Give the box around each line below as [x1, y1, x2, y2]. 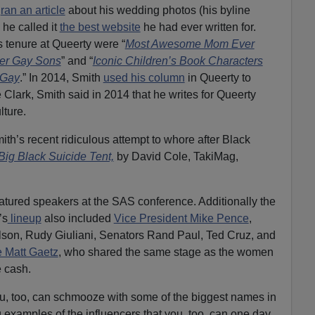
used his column [103, 71, 185, 84]
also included [41, 212, 114, 224]
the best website [59, 20, 141, 33]
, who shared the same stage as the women [58, 245, 274, 258]
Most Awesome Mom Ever [124, 37, 255, 50]
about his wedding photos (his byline [65, 4, 250, 16]
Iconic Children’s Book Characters [92, 54, 263, 67]
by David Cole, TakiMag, [113, 150, 238, 162]
